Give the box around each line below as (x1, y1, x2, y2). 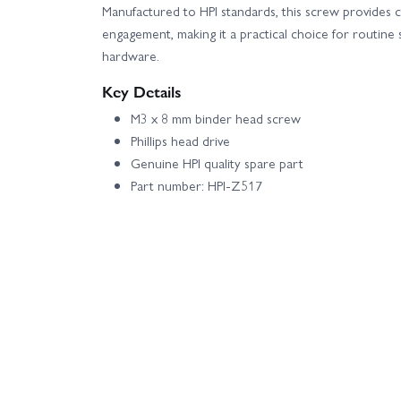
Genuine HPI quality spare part (131, 153, 303, 174)
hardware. (102, 46, 159, 66)
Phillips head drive (131, 131, 230, 151)
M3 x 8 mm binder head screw (131, 108, 301, 129)
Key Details (102, 80, 182, 103)
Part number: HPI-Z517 (131, 175, 262, 196)
